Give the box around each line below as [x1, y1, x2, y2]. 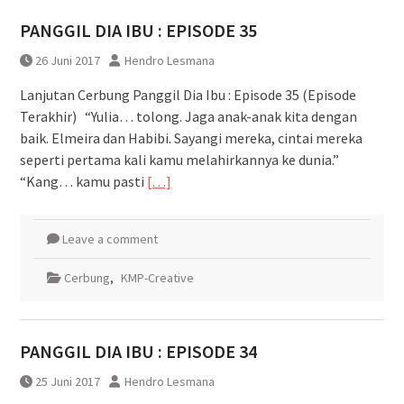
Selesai [217, 39, 258, 55]
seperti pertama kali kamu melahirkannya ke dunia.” [19, 150, 339, 169]
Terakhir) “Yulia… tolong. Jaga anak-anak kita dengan [19, 106, 357, 125]
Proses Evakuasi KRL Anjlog [217, 20, 365, 36]
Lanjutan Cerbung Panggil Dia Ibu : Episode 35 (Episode [19, 85, 356, 104]
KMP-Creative [120, 269, 194, 286]
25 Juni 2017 [34, 372, 100, 390]
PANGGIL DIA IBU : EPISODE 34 [19, 339, 257, 363]
